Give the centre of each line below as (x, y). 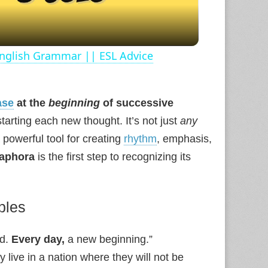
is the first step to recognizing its (113, 157)
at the (31, 103)
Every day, (38, 239)
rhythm (140, 139)
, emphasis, (184, 139)
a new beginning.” (109, 239)
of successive (137, 103)
